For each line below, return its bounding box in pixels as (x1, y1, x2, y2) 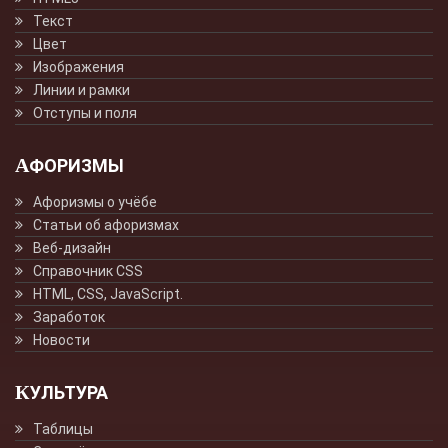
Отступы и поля (33, 104, 137, 121)
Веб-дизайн (33, 239, 111, 256)
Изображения (33, 58, 124, 75)
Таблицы (33, 420, 93, 437)
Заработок (33, 308, 105, 325)
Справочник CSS (33, 262, 143, 279)
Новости (33, 331, 90, 348)
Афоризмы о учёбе (33, 193, 157, 210)
